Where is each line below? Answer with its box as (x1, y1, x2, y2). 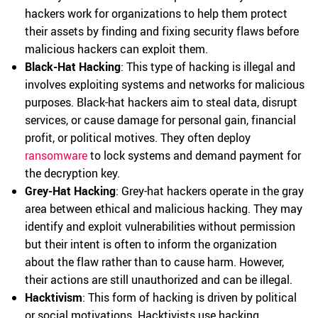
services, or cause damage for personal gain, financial (25, 112, 296, 128)
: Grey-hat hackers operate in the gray (116, 183, 304, 199)
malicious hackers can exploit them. (25, 41, 208, 57)
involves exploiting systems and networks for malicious (25, 77, 305, 92)
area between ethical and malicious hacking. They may (25, 201, 302, 216)
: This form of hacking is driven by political (82, 290, 297, 305)
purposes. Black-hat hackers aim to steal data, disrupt (25, 94, 297, 110)
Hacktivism (25, 290, 82, 305)
